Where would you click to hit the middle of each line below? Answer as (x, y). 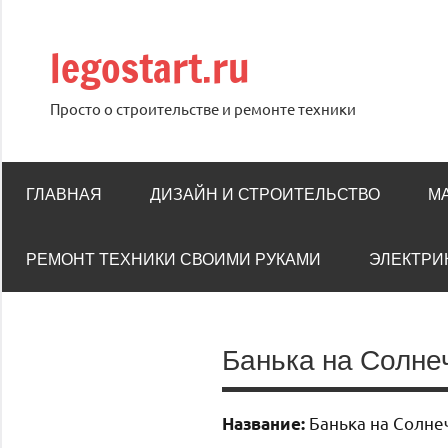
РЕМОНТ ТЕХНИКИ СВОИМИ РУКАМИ (173, 259)
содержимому (55, 70)
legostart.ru (150, 67)
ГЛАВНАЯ (64, 194)
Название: (263, 423)
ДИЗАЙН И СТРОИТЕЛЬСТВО (265, 194)
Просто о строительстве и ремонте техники (203, 108)
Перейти (34, 14)
